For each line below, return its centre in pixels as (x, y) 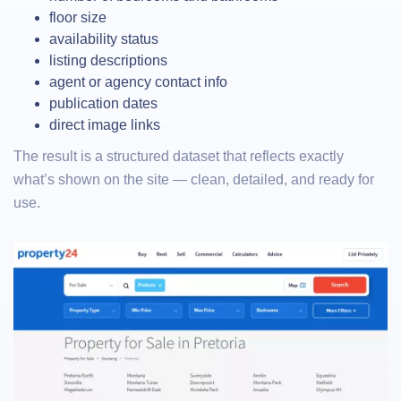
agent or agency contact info (138, 82)
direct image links (105, 125)
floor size (78, 17)
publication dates (103, 103)
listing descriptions (108, 60)
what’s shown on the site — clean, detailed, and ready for (194, 179)
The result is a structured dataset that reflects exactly (179, 156)
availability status (104, 39)
